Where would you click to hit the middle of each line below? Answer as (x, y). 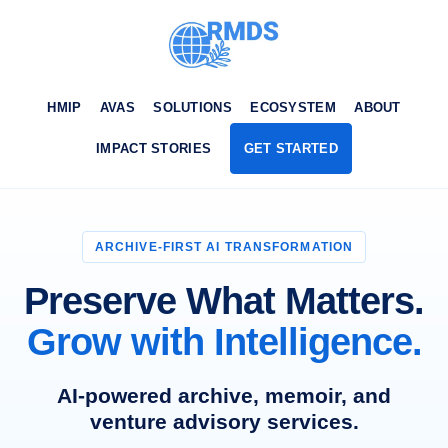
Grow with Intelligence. (224, 342)
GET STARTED (290, 148)
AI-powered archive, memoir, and (224, 395)
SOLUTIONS (192, 107)
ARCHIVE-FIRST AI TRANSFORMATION (224, 247)
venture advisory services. (224, 421)
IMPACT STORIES (154, 148)
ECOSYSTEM (293, 107)
